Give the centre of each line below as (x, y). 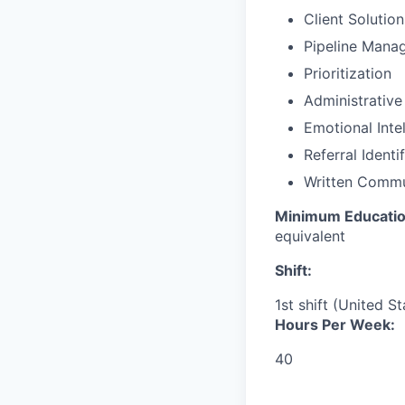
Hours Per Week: (335, 325)
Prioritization (348, 74)
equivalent (310, 236)
